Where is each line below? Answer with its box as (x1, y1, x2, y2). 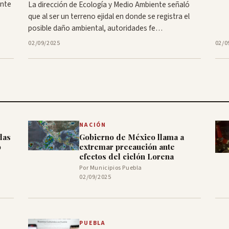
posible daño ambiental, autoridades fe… (28, 22, 163, 34)
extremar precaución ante (79, 142, 175, 152)
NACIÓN (79, 121, 106, 130)
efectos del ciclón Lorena (79, 151, 174, 162)
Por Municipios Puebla (79, 164, 142, 173)
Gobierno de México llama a (79, 132, 185, 143)
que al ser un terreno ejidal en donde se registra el (28, 11, 190, 22)
